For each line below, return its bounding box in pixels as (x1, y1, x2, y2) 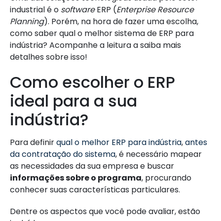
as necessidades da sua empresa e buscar (10, 160, 174, 172)
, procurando (142, 172, 191, 184)
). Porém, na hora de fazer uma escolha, (44, 16, 198, 27)
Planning (10, 16, 44, 27)
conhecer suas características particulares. (10, 184, 180, 195)
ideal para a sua (10, 90, 137, 112)
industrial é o (10, 4, 61, 15)
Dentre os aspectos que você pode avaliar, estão (10, 206, 200, 217)
